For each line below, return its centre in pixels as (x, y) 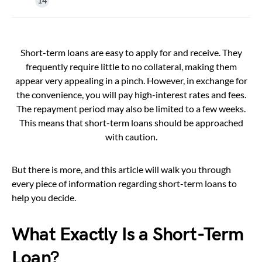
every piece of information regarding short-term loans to (124, 183)
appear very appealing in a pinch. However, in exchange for (131, 80)
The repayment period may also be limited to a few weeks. (131, 108)
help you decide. (44, 197)
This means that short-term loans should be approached (131, 122)
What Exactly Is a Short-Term (128, 235)
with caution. (131, 136)
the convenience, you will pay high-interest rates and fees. (131, 94)
